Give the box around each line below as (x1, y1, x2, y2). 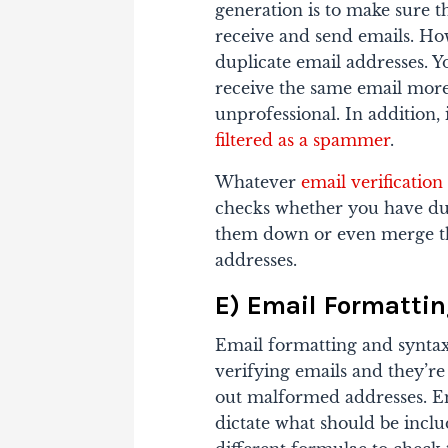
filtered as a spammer (215, 129, 391, 150)
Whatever (215, 171, 302, 192)
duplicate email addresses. (215, 51, 433, 72)
